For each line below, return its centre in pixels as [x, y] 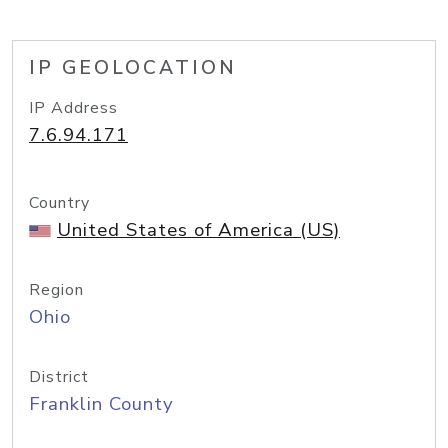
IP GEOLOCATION [133, 68]
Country [59, 203]
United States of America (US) [198, 230]
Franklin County [101, 404]
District [59, 377]
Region [56, 290]
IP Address [73, 108]
